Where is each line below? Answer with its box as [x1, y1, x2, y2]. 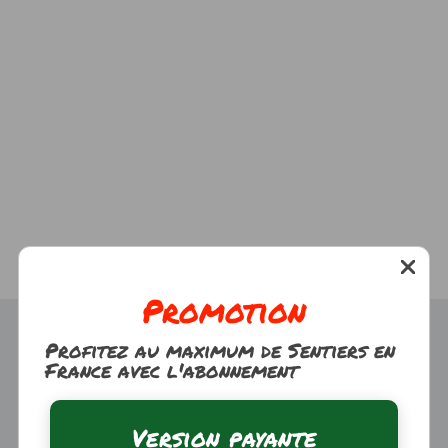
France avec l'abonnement [44, 356, 298, 385]
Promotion [142, 287, 306, 334]
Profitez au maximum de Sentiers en [44, 336, 395, 365]
